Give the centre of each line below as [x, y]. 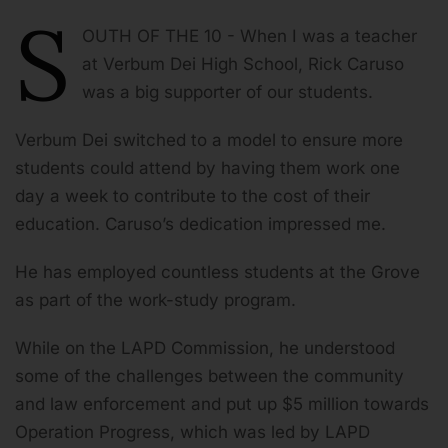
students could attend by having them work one [207, 168]
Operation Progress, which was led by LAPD [192, 432]
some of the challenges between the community [209, 376]
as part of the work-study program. [155, 300]
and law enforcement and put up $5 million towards [222, 404]
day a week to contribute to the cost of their [192, 196]
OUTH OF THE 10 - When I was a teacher [249, 36]
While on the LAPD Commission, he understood [205, 348]
